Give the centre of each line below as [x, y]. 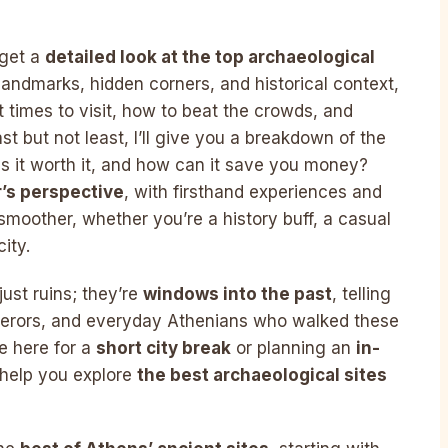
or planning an [293, 347]
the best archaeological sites [262, 374]
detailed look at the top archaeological [210, 57]
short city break [163, 347]
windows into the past [237, 293]
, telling [361, 293]
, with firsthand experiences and [253, 192]
